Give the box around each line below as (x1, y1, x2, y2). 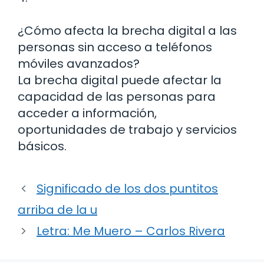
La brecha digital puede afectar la (18, 72, 222, 89)
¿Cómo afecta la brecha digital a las (18, 22, 237, 39)
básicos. (18, 138, 67, 155)
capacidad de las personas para (18, 88, 216, 105)
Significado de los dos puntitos (37, 180, 218, 197)
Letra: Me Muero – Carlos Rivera (37, 223, 225, 240)
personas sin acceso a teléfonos (18, 39, 212, 56)
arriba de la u (18, 202, 97, 219)
